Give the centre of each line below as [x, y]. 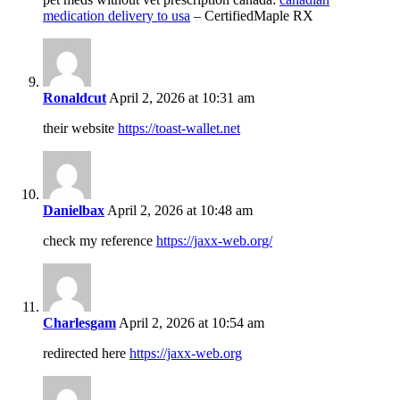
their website [80, 129]
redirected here [86, 354]
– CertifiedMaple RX [252, 16]
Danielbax [74, 211]
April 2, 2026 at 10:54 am [190, 323]
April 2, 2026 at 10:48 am [179, 211]
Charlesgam [79, 323]
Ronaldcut [75, 98]
